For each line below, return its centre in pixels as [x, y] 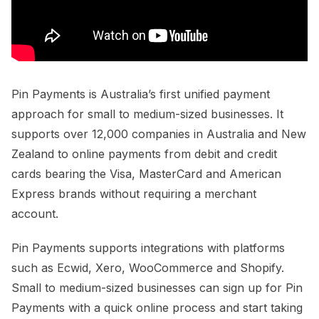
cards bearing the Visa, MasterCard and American [146, 173]
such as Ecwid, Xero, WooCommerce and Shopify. [148, 267]
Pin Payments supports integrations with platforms [148, 247]
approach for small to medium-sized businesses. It [147, 114]
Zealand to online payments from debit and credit [144, 153]
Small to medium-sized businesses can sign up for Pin [157, 287]
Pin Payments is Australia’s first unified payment [141, 94]
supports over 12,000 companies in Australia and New [159, 134]
